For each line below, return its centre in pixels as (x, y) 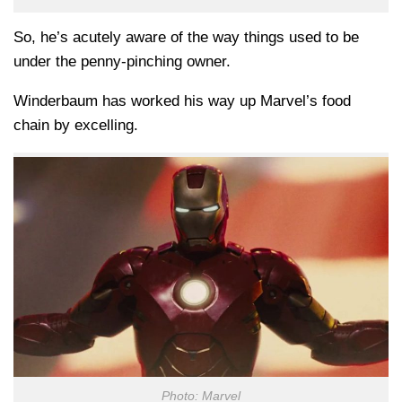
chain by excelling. (76, 125)
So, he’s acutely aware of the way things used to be (186, 37)
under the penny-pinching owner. (122, 61)
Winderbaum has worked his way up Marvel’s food (182, 100)
